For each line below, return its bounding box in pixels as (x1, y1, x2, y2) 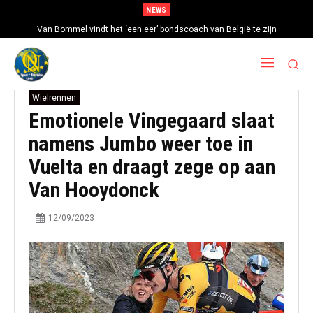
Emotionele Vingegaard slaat (29, 108, 275, 133)
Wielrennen (32, 93, 76, 103)
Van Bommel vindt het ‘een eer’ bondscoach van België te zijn (36, 24, 277, 34)
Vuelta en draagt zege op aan (29, 154, 275, 179)
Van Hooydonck (29, 177, 159, 202)
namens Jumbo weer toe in (29, 131, 253, 156)
